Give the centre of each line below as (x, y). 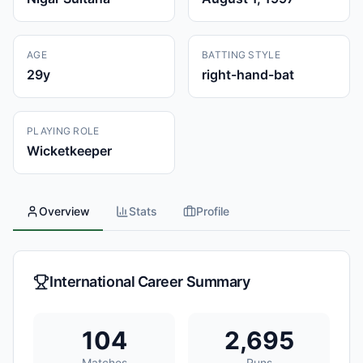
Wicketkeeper (69, 151)
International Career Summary (150, 282)
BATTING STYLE (241, 55)
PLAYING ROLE (63, 131)
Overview (64, 211)
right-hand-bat (248, 75)
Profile (213, 211)
